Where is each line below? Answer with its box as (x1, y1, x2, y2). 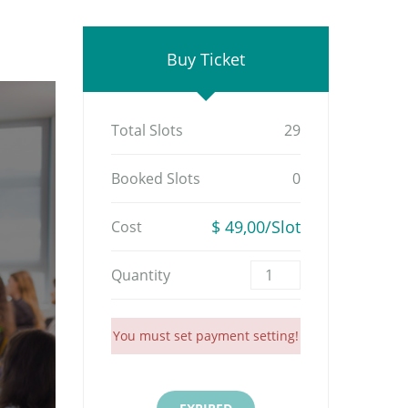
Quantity (111, 265, 170, 285)
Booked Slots (111, 168, 200, 189)
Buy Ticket (167, 48, 245, 70)
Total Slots (111, 120, 183, 140)
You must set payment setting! (113, 327, 299, 344)
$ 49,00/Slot (211, 216, 301, 238)
